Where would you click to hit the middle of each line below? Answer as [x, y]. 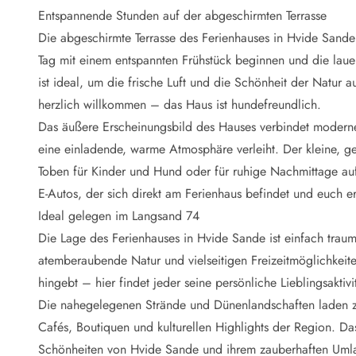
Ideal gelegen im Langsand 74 [119, 216]
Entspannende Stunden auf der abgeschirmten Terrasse [182, 15]
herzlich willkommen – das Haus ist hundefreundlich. [180, 104]
